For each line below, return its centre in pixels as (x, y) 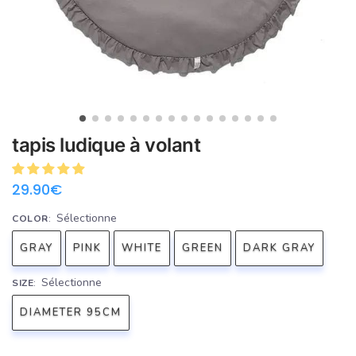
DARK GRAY (279, 248)
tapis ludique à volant (106, 145)
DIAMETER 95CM (71, 312)
